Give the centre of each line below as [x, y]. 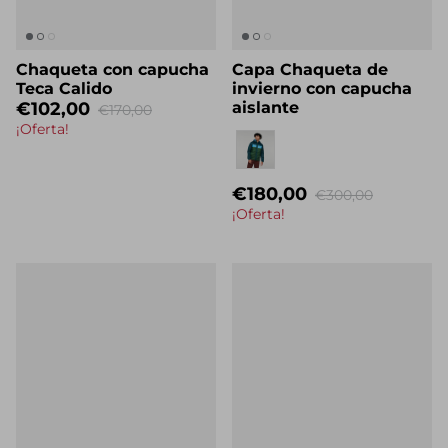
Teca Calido [64, 105]
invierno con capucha [322, 105]
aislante [265, 124]
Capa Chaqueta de [310, 86]
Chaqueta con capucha [112, 86]
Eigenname [271, 151]
